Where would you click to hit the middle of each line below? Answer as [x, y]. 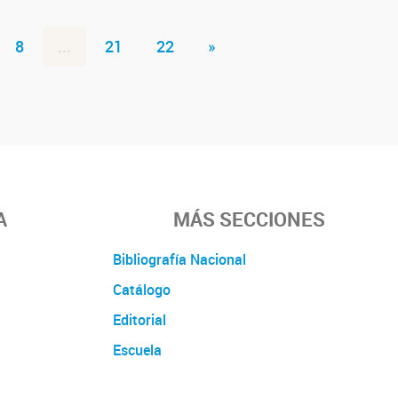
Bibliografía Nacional [179, 259]
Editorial [139, 319]
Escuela [137, 350]
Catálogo [142, 289]
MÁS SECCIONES [249, 219]
